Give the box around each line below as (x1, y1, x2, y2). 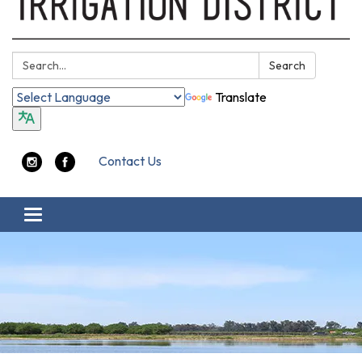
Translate (215, 89, 267, 106)
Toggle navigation (32, 208, 131, 225)
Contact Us (99, 153, 162, 170)
